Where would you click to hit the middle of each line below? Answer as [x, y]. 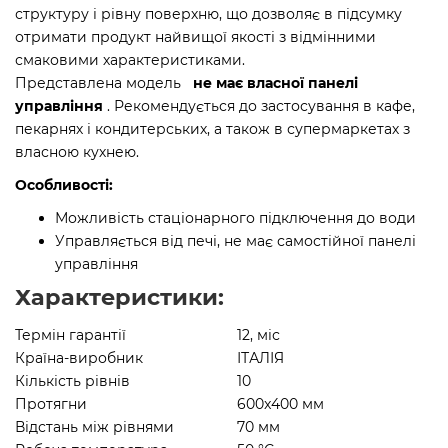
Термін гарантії [70, 335]
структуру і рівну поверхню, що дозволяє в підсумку [208, 14]
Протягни [51, 404]
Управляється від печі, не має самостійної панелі [235, 241]
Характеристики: [119, 297]
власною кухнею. [77, 152]
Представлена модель [104, 83]
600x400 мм [280, 404]
